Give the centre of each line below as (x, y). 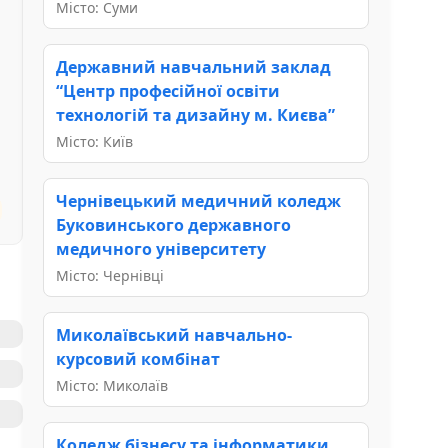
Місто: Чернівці (110, 275)
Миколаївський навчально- (174, 334)
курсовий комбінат (138, 358)
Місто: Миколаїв (112, 385)
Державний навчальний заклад (193, 66)
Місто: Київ (94, 141)
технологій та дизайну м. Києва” (195, 114)
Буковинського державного (173, 224)
